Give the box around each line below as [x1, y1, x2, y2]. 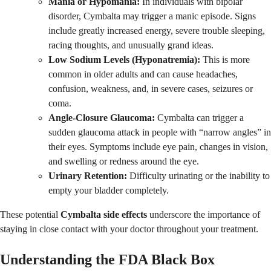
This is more [200, 54, 250, 65]
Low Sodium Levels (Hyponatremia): [48, 54, 200, 65]
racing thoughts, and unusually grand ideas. [48, 39, 214, 50]
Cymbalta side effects [60, 209, 147, 220]
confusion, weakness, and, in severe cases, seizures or [48, 83, 253, 94]
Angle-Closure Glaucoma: [48, 112, 155, 123]
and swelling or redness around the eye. [48, 155, 199, 166]
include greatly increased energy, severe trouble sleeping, [48, 25, 265, 36]
